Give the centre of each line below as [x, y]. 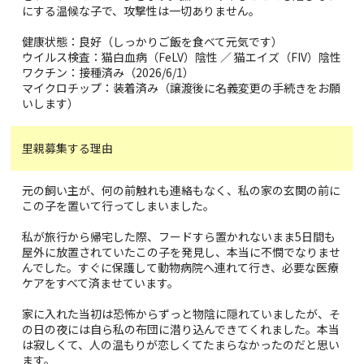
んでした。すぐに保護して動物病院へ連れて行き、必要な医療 [181, 267]
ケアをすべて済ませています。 [101, 282]
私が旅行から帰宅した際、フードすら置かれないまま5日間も [179, 236]
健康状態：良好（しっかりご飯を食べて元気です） [153, 41]
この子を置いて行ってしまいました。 [119, 205]
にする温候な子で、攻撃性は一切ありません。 [141, 10]
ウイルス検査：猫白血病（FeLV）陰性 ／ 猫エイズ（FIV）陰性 [182, 56]
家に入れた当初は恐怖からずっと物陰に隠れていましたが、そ [182, 313]
